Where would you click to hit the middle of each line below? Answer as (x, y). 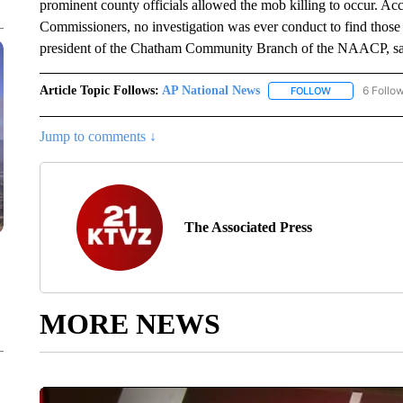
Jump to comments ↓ (98, 137)
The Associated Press (248, 228)
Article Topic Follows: (99, 90)
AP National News (210, 90)
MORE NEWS (130, 324)
